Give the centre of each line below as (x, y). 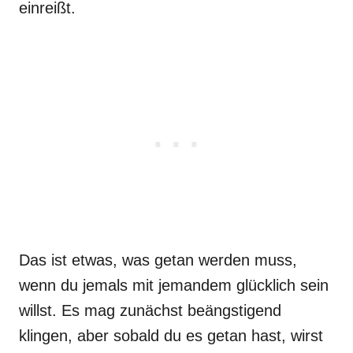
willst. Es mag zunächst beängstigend (150, 310)
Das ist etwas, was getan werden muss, (158, 260)
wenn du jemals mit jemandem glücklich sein (174, 285)
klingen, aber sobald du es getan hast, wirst (171, 336)
